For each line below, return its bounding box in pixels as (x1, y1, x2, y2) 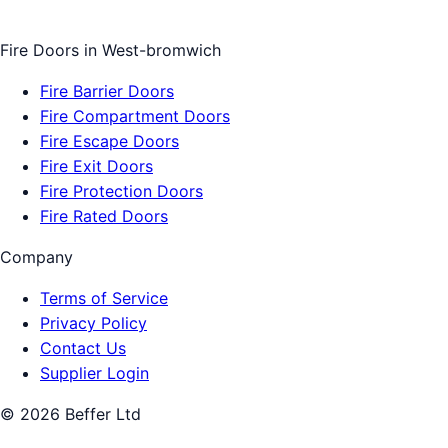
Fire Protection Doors (40, 181, 203, 202)
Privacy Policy (40, 313, 147, 334)
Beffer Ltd (60, 404, 141, 425)
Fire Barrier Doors (40, 81, 174, 102)
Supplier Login (40, 363, 149, 384)
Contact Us (40, 338, 126, 359)
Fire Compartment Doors (40, 106, 230, 127)
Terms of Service (40, 288, 168, 309)
